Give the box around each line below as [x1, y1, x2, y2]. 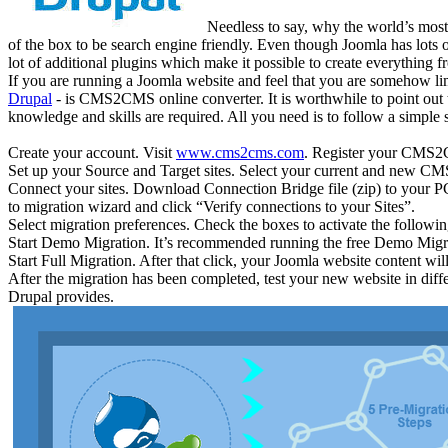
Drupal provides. [8, 288, 114, 306]
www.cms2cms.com [176, 144, 304, 162]
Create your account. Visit [8, 144, 176, 162]
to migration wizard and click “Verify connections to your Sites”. [8, 198, 415, 216]
